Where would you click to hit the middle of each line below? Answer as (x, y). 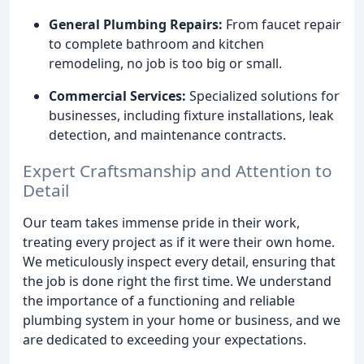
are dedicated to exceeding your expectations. (165, 340)
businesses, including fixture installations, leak (191, 115)
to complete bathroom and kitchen (156, 43)
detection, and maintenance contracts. (167, 134)
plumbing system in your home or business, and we (182, 321)
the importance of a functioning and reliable (159, 301)
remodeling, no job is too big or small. (165, 63)
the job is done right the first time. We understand (177, 282)
